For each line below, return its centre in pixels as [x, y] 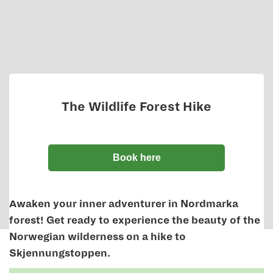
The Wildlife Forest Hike [136, 107]
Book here [136, 158]
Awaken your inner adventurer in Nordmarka [124, 204]
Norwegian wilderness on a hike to [97, 237]
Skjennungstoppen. [60, 253]
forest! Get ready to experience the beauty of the [135, 221]
